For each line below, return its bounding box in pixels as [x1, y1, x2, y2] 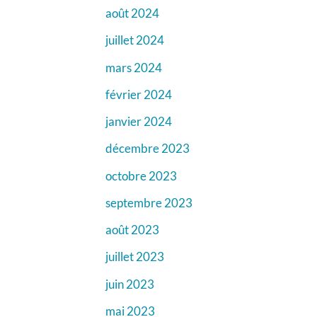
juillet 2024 [105, 33, 164, 48]
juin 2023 [105, 276, 154, 292]
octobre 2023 [105, 168, 177, 183]
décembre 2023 [105, 141, 190, 156]
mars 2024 [105, 59, 162, 75]
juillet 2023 [105, 249, 164, 265]
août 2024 [105, 6, 159, 21]
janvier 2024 [105, 114, 172, 129]
